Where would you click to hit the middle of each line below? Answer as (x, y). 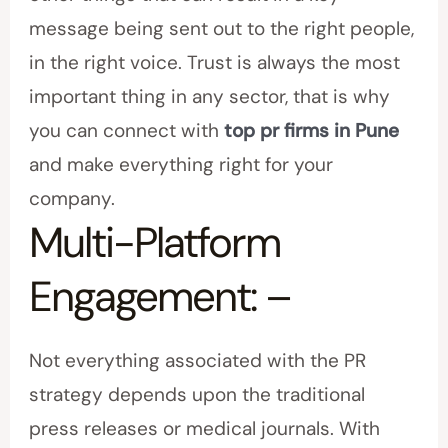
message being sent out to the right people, (222, 29)
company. (72, 199)
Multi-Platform (155, 243)
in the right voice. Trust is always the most (215, 63)
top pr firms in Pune (312, 131)
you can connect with (127, 131)
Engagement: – (160, 297)
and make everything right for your (181, 165)
